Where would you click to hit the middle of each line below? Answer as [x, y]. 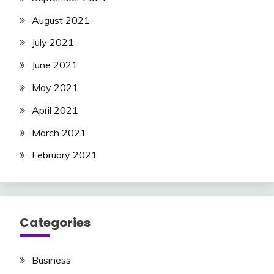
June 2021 [55, 65]
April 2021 [55, 110]
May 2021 [55, 88]
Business [51, 260]
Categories [55, 223]
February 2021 [65, 155]
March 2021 [59, 132]
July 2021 [53, 43]
